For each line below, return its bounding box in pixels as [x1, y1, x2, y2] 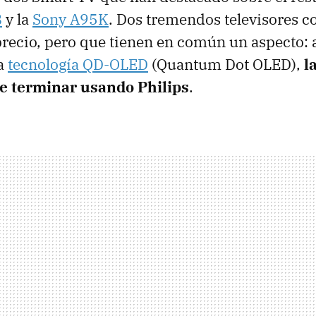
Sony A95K [32, 9, 109, 30]
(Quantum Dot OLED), [148, 54, 304, 75]
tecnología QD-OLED [8, 54, 148, 75]
